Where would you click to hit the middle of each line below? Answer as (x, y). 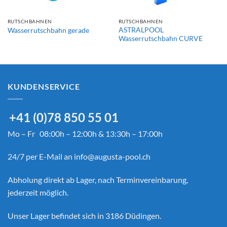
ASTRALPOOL (141, 30)
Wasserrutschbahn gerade (48, 30)
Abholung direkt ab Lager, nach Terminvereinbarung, (98, 180)
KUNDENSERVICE (44, 86)
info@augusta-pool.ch (112, 157)
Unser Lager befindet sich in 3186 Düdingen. (84, 215)
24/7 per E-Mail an (41, 157)
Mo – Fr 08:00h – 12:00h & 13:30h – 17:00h (85, 133)
